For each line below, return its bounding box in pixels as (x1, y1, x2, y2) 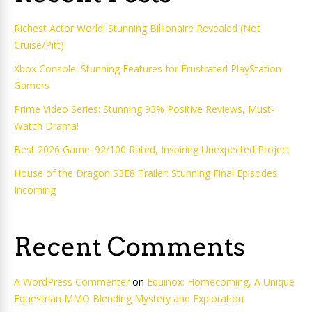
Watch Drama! (14, 119, 79, 132)
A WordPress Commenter (14, 275, 130, 288)
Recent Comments (14, 231, 245, 262)
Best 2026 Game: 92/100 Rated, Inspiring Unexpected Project (14, 143, 290, 156)
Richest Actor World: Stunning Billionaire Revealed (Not (14, 22, 260, 35)
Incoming (14, 183, 56, 196)
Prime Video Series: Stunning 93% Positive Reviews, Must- (14, 102, 274, 116)
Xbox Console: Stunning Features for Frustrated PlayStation (14, 62, 281, 75)
